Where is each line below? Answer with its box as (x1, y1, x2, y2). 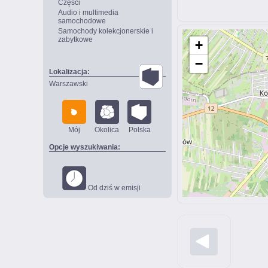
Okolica (95, 126, 119, 134)
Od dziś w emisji (86, 184, 141, 192)
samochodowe (58, 17, 106, 25)
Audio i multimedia (58, 8, 118, 17)
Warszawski (49, 80, 88, 88)
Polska (128, 126, 151, 134)
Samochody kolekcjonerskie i (58, 27, 153, 35)
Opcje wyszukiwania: (49, 143, 120, 151)
